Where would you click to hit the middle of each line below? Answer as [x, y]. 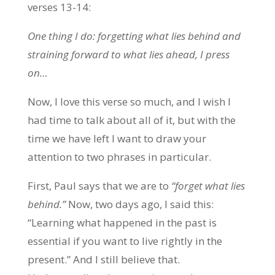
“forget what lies [208, 186]
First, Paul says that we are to [99, 186]
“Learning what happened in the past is [122, 223]
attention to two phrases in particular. [120, 157]
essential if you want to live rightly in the [125, 241]
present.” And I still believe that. [103, 259]
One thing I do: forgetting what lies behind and [134, 36]
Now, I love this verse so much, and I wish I [129, 102]
